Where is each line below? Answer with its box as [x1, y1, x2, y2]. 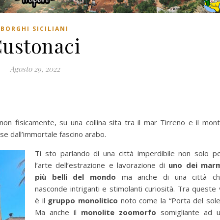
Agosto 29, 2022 [9, 64, 60, 74]
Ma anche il [35, 207, 81, 218]
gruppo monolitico [48, 195, 118, 206]
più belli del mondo [35, 172, 116, 182]
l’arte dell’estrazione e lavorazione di [35, 160, 169, 170]
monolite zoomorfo [81, 207, 156, 218]
